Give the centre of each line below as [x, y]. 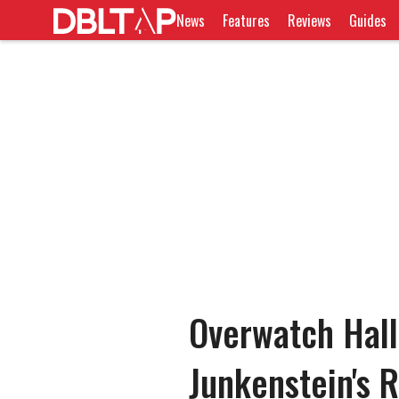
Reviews [310, 20]
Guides [368, 20]
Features [247, 20]
